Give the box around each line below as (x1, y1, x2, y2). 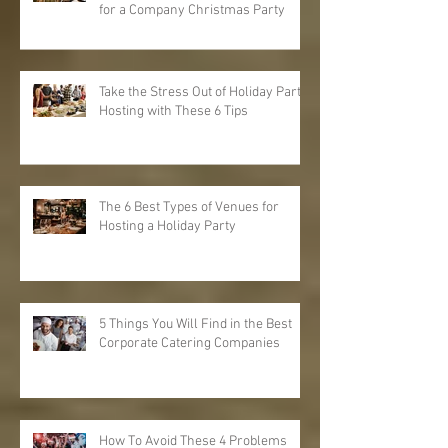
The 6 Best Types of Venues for (99, 198, 279, 216)
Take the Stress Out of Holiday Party (99, 83, 308, 101)
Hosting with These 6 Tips (99, 102, 248, 120)
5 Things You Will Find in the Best (99, 315, 292, 333)
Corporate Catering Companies (99, 334, 280, 352)
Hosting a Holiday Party (99, 217, 236, 235)
